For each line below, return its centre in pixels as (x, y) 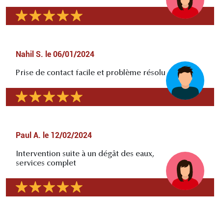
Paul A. (28, 135)
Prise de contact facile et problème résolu (91, 73)
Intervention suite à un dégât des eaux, (85, 154)
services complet (46, 163)
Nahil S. (29, 54)
